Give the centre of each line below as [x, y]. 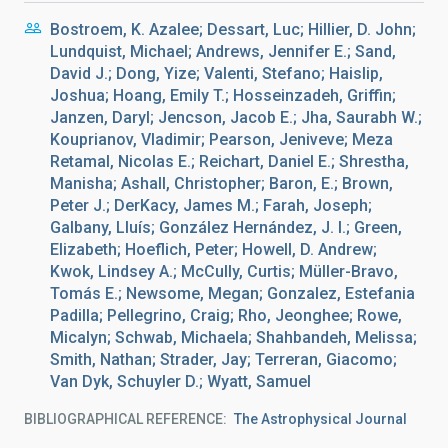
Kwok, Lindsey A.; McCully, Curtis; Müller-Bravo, [224, 271]
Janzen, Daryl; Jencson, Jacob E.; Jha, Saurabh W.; [236, 117]
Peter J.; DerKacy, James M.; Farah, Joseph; [211, 205]
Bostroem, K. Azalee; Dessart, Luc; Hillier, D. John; [233, 29]
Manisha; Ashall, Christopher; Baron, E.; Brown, [221, 183]
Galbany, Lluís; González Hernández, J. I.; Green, [226, 227]
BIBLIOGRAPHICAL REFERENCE [123, 419]
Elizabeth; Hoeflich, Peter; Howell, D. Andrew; [213, 249]
